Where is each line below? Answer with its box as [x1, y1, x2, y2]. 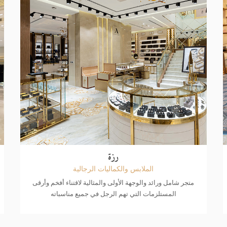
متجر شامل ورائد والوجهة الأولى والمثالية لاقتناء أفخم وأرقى [32, 178, 195, 187]
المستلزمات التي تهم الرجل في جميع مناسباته [50, 189, 176, 199]
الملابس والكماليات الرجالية [73, 164, 154, 174]
